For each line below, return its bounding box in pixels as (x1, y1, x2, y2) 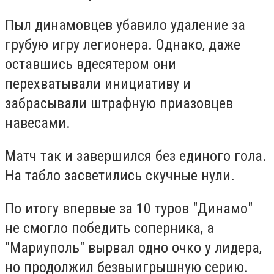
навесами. (5, 114, 70, 132)
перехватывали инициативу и (5, 75, 191, 93)
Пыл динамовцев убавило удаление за (5, 17, 245, 34)
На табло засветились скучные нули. (5, 166, 235, 184)
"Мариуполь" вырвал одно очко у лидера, (5, 239, 262, 256)
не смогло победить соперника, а (5, 219, 214, 237)
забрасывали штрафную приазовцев (5, 95, 233, 113)
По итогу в (5, 199, 70, 217)
